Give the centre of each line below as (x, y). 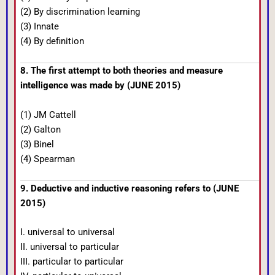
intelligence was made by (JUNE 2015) (100, 86)
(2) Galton (41, 129)
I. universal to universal (68, 232)
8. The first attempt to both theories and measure (122, 71)
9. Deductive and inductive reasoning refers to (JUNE (130, 188)
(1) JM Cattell (48, 114)
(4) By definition (52, 41)
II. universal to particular (70, 247)
